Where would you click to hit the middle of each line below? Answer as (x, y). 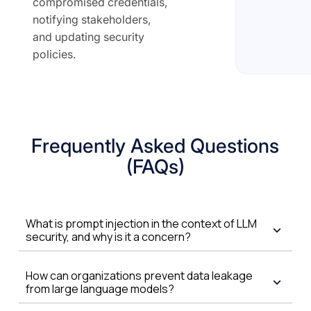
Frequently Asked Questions (155, 146)
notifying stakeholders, (91, 19)
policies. (54, 54)
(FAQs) (155, 167)
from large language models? (100, 289)
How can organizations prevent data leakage (139, 276)
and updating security (88, 37)
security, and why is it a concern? (108, 237)
